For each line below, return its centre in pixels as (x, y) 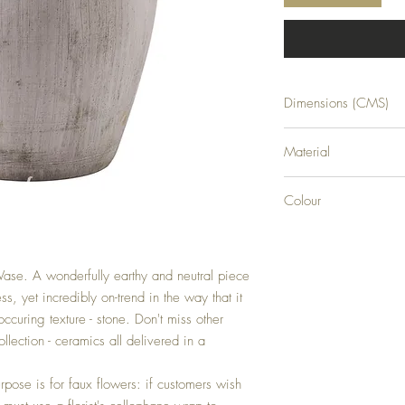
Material (307, 151)
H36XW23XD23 (325, 135)
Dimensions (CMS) (336, 103)
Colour (302, 200)
